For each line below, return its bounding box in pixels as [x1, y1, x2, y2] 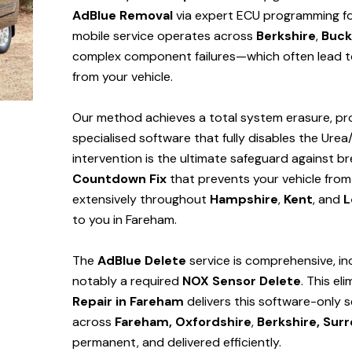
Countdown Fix [72, 170, 167, 188]
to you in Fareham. [72, 211, 177, 229]
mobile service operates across [72, 27, 256, 45]
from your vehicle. [72, 68, 173, 86]
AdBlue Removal [72, 7, 173, 24]
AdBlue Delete [97, 252, 186, 269]
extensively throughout [72, 191, 210, 208]
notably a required [72, 273, 182, 290]
